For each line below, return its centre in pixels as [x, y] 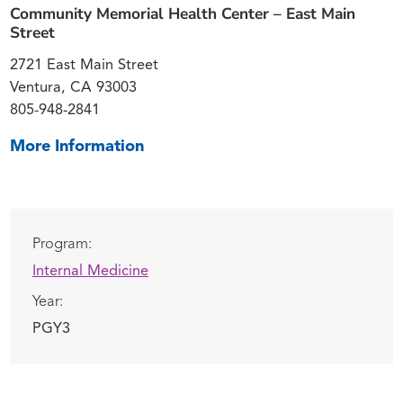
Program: [62, 244]
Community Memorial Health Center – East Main [183, 13]
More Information [77, 147]
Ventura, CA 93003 [74, 88]
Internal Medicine [90, 271]
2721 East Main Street [85, 65]
